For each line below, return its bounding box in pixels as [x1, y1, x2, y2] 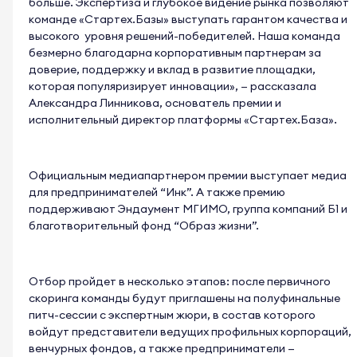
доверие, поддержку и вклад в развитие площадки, [29, 62, 316, 77]
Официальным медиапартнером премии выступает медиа [29, 168, 347, 183]
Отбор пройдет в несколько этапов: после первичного [29, 274, 331, 289]
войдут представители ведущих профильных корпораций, [29, 324, 351, 339]
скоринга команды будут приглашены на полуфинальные [29, 291, 340, 306]
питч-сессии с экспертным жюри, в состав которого [29, 308, 316, 323]
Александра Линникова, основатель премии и [29, 96, 281, 111]
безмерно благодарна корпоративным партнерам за [29, 45, 321, 61]
